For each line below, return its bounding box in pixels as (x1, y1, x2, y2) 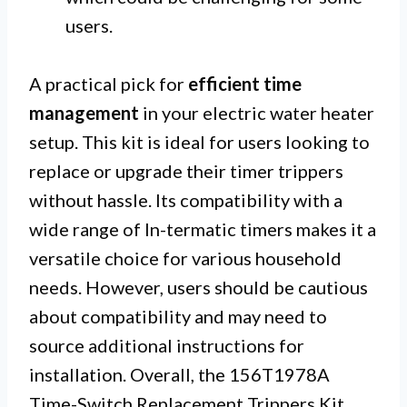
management (29, 101, 139, 124)
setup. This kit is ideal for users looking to (29, 130, 370, 153)
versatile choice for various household (29, 246, 342, 269)
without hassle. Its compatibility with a (29, 188, 342, 211)
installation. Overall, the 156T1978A (29, 362, 330, 385)
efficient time (188, 72, 302, 94)
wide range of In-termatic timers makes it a (29, 217, 376, 240)
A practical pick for (29, 72, 188, 94)
